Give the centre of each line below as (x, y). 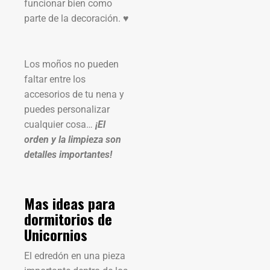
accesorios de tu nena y (74, 94)
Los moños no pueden (71, 64)
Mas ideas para (70, 203)
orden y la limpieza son (73, 139)
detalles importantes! (68, 154)
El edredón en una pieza (75, 256)
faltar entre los (55, 79)
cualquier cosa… (60, 124)
